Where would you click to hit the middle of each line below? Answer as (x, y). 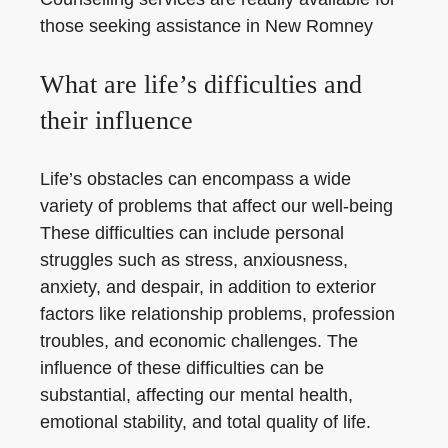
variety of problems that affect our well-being (216, 206)
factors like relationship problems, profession (217, 314)
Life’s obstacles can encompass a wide (195, 179)
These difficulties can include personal (192, 233)
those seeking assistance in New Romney (206, 26)
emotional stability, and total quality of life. (205, 422)
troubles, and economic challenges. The (199, 341)
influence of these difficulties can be (182, 368)
